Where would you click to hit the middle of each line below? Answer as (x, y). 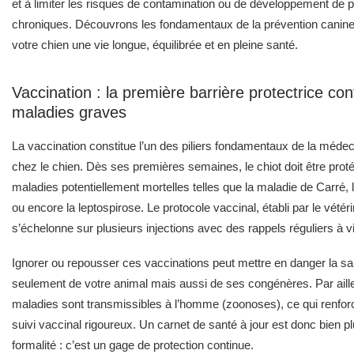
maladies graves (69, 112)
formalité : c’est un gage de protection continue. (133, 345)
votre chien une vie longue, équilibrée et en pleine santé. (155, 44)
